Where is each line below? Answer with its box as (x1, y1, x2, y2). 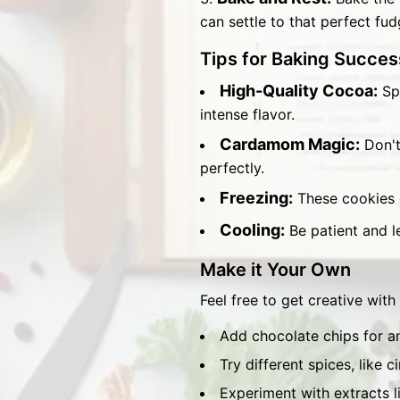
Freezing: (220, 188, 293, 207)
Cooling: (220, 221, 285, 239)
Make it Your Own (200, 259, 351, 280)
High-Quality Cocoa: (220, 81, 378, 100)
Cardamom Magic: (220, 135, 360, 154)
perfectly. (200, 159, 264, 177)
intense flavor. (200, 105, 295, 123)
